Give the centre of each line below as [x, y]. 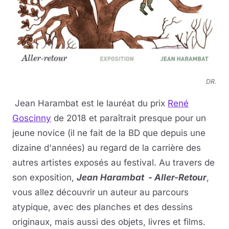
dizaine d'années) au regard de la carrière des [107, 148]
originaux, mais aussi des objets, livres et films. [109, 222]
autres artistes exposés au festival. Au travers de [113, 163]
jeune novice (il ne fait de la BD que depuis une [109, 133]
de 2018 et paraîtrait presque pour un [129, 118]
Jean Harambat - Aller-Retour [142, 178]
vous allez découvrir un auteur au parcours [100, 192]
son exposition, [44, 178]
